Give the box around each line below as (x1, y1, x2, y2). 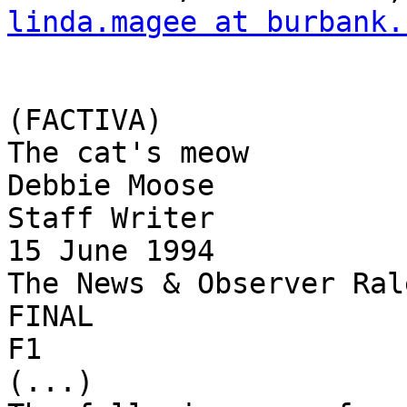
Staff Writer (7, 202, 214, 235)
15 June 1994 (7, 234, 214, 268)
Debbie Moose (7, 169, 214, 203)
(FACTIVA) (7, 104, 163, 137)
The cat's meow (7, 136, 249, 170)
